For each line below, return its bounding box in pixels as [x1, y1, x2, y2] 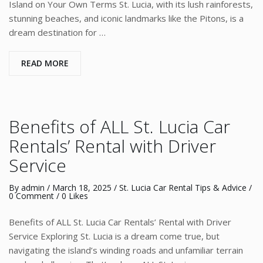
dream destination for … [9, 26, 106, 38]
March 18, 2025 [52, 182, 112, 193]
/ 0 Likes [54, 190, 88, 201]
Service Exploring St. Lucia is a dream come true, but [9, 230, 220, 242]
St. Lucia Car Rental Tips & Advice [119, 182, 247, 193]
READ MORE [21, 58, 69, 69]
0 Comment [9, 190, 54, 201]
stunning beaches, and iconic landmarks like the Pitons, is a [9, 12, 244, 24]
